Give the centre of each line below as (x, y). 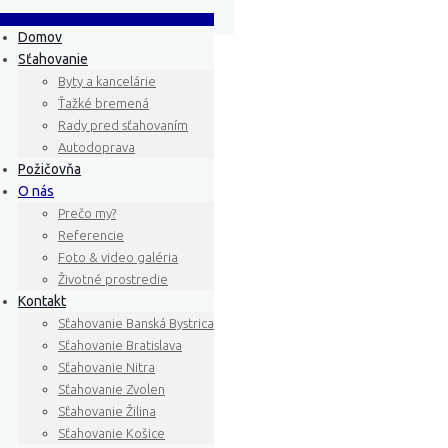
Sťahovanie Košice (111, 433)
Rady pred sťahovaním (123, 125)
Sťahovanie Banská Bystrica (136, 323)
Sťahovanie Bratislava (120, 345)
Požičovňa (49, 169)
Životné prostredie (113, 279)
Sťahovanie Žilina (107, 411)
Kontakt (42, 301)
